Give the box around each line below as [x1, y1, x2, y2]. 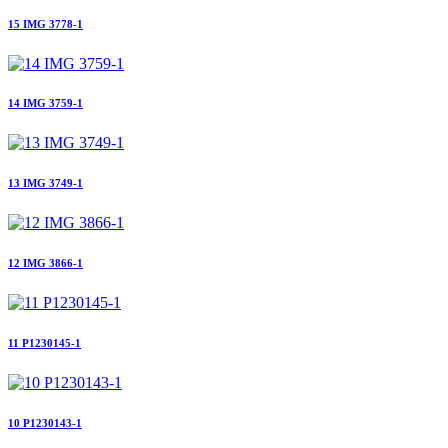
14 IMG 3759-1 [8, 97, 83, 110]
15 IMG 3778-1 [8, 17, 83, 30]
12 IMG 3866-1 [8, 257, 83, 270]
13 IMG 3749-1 [8, 177, 83, 190]
